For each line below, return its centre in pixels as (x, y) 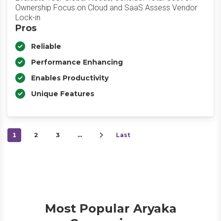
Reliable (46, 46)
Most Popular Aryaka (110, 208)
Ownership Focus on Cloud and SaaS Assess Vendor (106, 8)
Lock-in (28, 18)
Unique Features (63, 94)
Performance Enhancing (77, 62)
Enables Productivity (70, 78)
